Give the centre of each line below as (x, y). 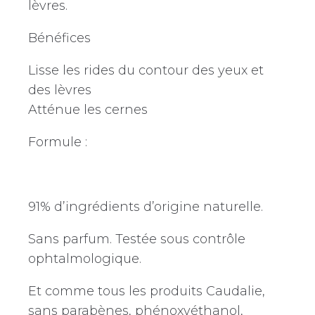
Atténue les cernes (88, 109)
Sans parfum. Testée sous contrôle (137, 239)
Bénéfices (59, 38)
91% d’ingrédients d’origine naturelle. (146, 206)
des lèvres (60, 90)
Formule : (58, 142)
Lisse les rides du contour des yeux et (146, 70)
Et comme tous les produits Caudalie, (147, 291)
